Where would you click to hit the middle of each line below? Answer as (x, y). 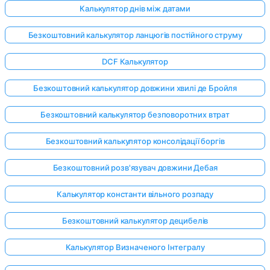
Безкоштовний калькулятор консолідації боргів (135, 141)
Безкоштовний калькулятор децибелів (135, 221)
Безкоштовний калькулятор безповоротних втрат (135, 115)
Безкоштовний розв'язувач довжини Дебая (135, 168)
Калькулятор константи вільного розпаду (135, 194)
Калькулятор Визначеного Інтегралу (135, 247)
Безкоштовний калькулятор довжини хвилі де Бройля (135, 88)
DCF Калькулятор (135, 62)
